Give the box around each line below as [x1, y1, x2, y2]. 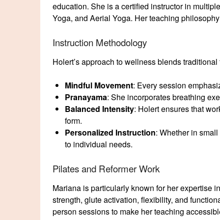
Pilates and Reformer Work [53, 162, 160, 175]
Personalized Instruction [65, 126, 156, 138]
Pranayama [65, 91, 107, 103]
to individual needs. [65, 138, 133, 150]
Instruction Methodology [53, 35, 147, 49]
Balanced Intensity [65, 103, 134, 114]
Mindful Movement [65, 79, 133, 91]
